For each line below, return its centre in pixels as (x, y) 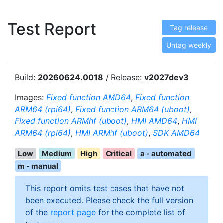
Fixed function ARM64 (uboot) (132, 109)
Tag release (189, 28)
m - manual (38, 166)
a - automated (166, 154)
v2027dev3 (167, 77)
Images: (31, 97)
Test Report (52, 29)
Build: (26, 77)
